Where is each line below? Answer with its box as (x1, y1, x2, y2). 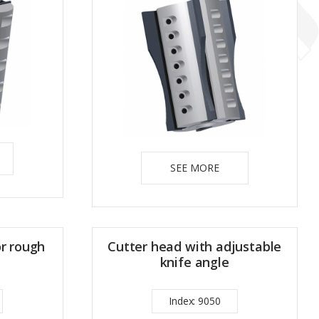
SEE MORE (169, 160, 219, 174)
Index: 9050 (169, 293, 221, 308)
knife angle (159, 253, 229, 271)
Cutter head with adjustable (108, 237, 282, 255)
